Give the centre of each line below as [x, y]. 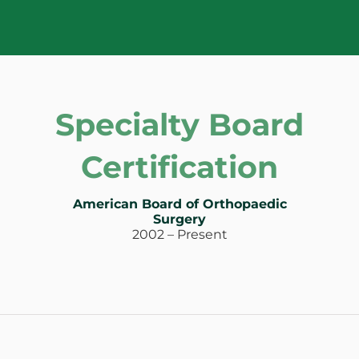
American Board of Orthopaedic [179, 204]
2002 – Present [179, 235]
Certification [179, 167]
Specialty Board [179, 125]
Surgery [179, 220]
